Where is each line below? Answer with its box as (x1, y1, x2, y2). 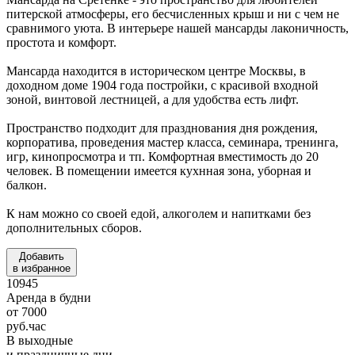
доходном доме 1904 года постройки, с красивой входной (6, 78, 319, 92)
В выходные (6, 333, 73, 347)
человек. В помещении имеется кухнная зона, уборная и (6, 163, 311, 177)
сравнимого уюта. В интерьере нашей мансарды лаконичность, (6, 21, 349, 35)
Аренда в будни (6, 290, 91, 304)
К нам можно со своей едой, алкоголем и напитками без (6, 206, 311, 220)
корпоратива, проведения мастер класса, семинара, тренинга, (6, 135, 338, 149)
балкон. (6, 177, 47, 192)
